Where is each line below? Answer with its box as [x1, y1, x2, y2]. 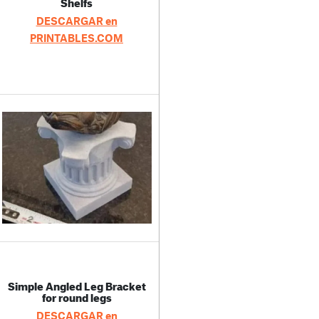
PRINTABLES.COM [30, 31, 123, 44]
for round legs [41, 287, 112, 305]
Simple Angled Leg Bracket [7, 276, 146, 293]
